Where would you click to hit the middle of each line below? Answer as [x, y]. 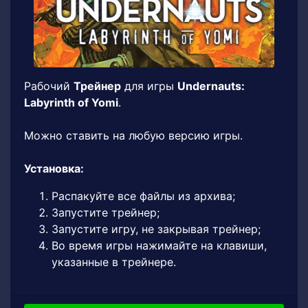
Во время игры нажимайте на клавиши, [159, 245]
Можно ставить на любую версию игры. [133, 135]
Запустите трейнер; [106, 212]
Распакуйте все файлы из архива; [143, 196]
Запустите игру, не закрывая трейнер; [156, 229]
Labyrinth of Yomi [71, 102]
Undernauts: [211, 86]
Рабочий [49, 86]
